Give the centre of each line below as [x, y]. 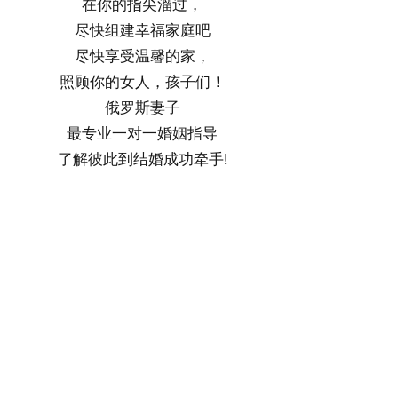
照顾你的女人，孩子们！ [142, 82]
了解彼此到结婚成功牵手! [142, 159]
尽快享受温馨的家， [142, 56]
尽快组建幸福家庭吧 [142, 30]
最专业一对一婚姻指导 [142, 133]
